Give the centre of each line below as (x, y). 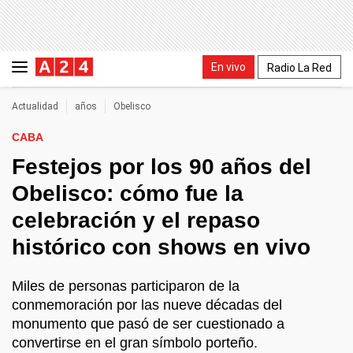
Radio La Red (299, 67)
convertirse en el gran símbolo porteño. (135, 343)
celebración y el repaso (136, 220)
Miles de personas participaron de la (126, 286)
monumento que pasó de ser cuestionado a (148, 324)
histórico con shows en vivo (161, 247)
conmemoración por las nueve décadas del (147, 305)
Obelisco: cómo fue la (128, 193)
